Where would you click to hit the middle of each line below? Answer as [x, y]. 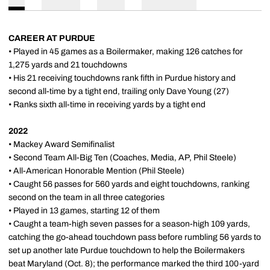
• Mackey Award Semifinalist [61, 144]
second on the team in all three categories [86, 197]
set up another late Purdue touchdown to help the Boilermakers [127, 250]
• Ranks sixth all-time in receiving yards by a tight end [107, 105]
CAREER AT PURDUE [52, 38]
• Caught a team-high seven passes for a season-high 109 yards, [129, 224]
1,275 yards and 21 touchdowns [68, 65]
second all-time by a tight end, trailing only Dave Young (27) [119, 91]
